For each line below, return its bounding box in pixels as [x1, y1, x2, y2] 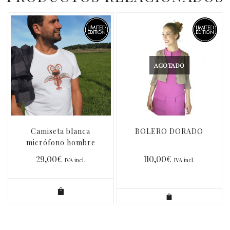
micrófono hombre [26, 137, 95, 147]
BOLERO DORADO [135, 126, 204, 136]
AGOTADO [154, 61, 185, 70]
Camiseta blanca [31, 126, 91, 136]
